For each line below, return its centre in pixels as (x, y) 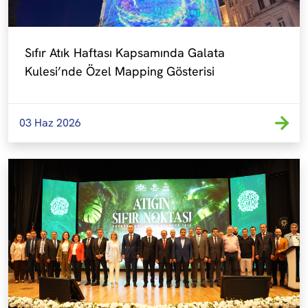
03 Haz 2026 (50, 123)
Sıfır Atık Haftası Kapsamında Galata (125, 52)
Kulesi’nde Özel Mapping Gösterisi (120, 71)
